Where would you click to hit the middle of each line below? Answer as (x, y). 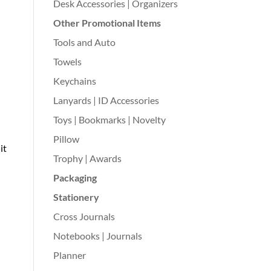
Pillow (66, 139)
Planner (69, 255)
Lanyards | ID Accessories (106, 100)
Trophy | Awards (87, 158)
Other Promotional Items (107, 22)
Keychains (74, 80)
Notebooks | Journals (97, 235)
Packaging (75, 177)
